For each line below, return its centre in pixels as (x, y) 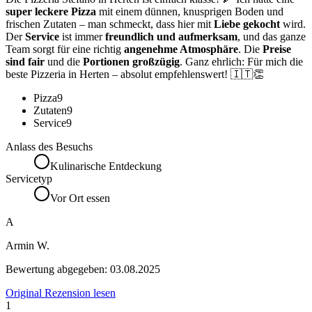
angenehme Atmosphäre (181, 49)
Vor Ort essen (80, 198)
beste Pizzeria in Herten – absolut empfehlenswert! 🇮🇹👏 (135, 75)
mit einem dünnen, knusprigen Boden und (190, 12)
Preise (277, 49)
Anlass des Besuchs (49, 147)
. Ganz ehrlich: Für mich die (241, 62)
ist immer (82, 37)
